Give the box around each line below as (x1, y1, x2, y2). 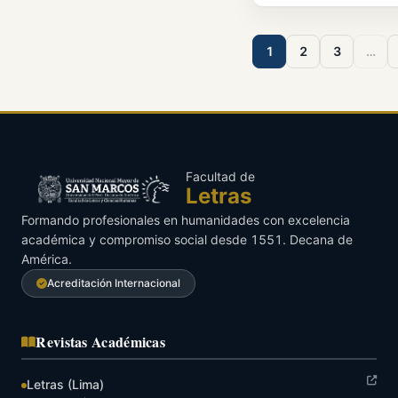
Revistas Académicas (36, 330, 166, 352)
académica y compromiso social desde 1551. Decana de (21, 231, 353, 247)
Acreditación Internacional (47, 275, 180, 290)
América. (21, 251, 72, 267)
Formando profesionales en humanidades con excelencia (21, 211, 350, 227)
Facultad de (185, 168, 255, 184)
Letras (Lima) (27, 376, 104, 392)
